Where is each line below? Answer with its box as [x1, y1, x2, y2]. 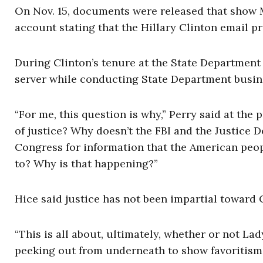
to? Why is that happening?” [15, 157, 158, 170]
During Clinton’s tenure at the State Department [15, 56, 261, 69]
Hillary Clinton [141, 21, 217, 34]
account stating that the [15, 21, 141, 34]
